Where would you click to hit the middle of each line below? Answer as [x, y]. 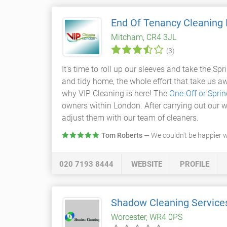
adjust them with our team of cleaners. [130, 118]
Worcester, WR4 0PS [147, 217]
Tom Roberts [122, 135]
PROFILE [195, 164]
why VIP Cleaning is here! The [116, 93]
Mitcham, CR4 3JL [144, 37]
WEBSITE [147, 164]
